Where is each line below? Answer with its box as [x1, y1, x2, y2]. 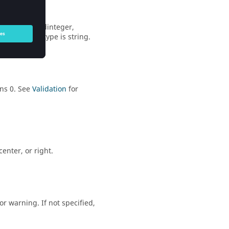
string [68, 32, 88, 42]
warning [9, 198, 37, 209]
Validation [32, 84, 66, 95]
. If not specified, [37, 198, 95, 209]
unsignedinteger [14, 22, 72, 33]
